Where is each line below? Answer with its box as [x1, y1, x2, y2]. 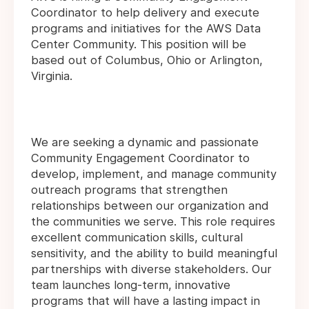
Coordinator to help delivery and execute [31, 6, 259, 20]
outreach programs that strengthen [31, 183, 228, 197]
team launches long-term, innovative [31, 278, 230, 292]
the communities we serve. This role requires [31, 215, 275, 229]
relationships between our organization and [31, 199, 269, 213]
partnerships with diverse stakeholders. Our [31, 262, 272, 277]
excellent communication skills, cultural [31, 230, 243, 245]
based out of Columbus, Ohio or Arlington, [31, 53, 263, 68]
